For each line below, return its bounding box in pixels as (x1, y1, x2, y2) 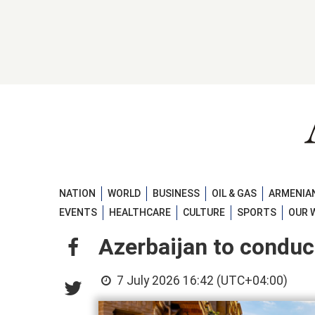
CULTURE (183, 207, 225, 219)
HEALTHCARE (109, 207, 171, 219)
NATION (59, 187, 96, 199)
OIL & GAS (212, 187, 257, 199)
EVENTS (59, 207, 97, 219)
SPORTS (237, 207, 276, 219)
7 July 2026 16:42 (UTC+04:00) (114, 274, 288, 288)
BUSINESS (153, 187, 200, 199)
